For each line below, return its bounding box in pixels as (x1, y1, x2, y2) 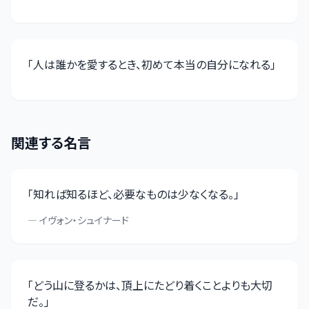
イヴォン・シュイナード (39, 213, 129, 227)
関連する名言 (11, 132, 91, 152)
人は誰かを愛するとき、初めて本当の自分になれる (33, 56, 270, 72)
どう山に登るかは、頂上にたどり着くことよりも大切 (33, 277, 272, 293)
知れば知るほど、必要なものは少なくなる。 (33, 186, 234, 202)
